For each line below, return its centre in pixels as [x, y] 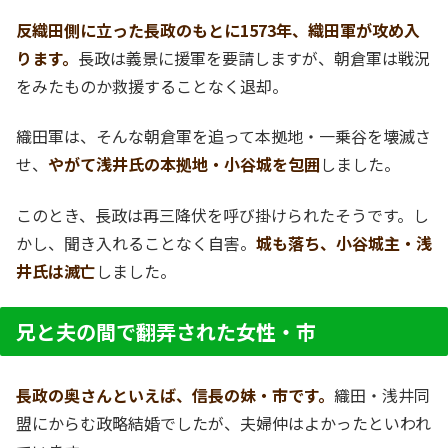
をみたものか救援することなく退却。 [152, 85]
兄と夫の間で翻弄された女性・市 [166, 332]
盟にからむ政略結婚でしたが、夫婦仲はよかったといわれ [223, 423]
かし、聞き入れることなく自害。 [136, 242]
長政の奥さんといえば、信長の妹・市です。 [175, 395]
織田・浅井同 [382, 395]
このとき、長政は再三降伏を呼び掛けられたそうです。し [222, 214]
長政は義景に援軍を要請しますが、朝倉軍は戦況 [254, 57]
